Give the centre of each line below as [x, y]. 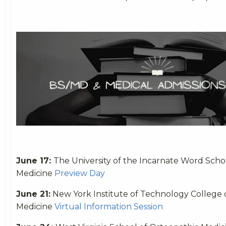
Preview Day [80, 174]
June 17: [35, 161]
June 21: [33, 194]
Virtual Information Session [109, 207]
